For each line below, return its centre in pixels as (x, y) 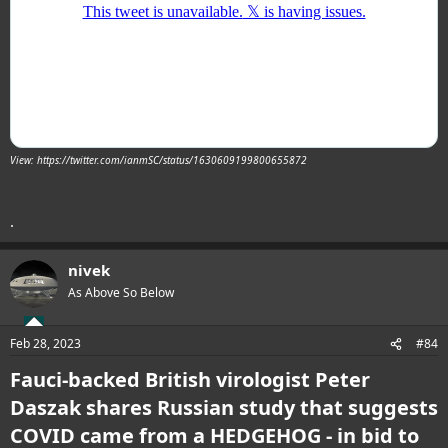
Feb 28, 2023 (45, 344)
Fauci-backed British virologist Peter (190, 380)
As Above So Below (121, 292)
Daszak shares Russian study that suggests (224, 408)
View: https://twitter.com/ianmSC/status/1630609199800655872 (158, 159)
